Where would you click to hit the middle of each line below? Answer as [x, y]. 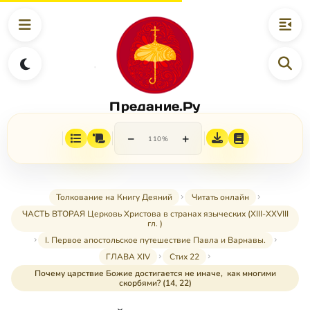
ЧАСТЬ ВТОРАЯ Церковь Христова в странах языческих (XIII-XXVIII [155, 214]
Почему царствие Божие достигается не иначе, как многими [155, 274]
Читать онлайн [220, 198]
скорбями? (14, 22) [155, 283]
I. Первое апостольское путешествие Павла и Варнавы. [155, 240]
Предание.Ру [155, 106]
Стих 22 [184, 257]
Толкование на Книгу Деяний [114, 198]
